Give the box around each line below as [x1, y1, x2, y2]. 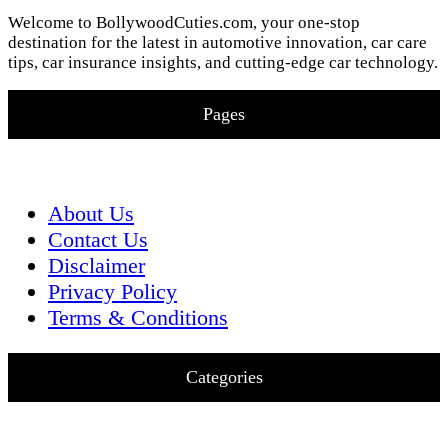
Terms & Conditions [48, 305, 228, 331]
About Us [48, 201, 134, 227]
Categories [185, 367, 263, 388]
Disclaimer [48, 253, 145, 279]
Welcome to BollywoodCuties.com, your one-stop [8, 13, 360, 33]
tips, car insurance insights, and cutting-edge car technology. [8, 53, 438, 73]
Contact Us [48, 227, 148, 253]
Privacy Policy [48, 279, 177, 305]
